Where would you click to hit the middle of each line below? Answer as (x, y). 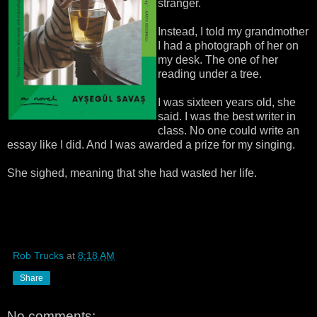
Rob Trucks (38, 255)
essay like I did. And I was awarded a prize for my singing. (151, 144)
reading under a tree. (210, 74)
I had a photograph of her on (229, 45)
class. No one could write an (229, 130)
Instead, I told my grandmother (234, 31)
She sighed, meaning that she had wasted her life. (132, 173)
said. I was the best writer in (227, 116)
